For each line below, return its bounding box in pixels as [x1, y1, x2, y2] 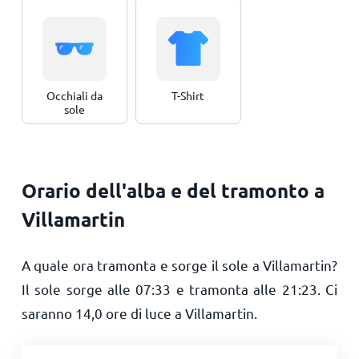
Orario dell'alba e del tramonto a [21, 178, 325, 203]
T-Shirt [171, 88, 205, 103]
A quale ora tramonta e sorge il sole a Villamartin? [21, 256, 338, 273]
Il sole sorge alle [21, 280, 136, 297]
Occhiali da [46, 88, 103, 103]
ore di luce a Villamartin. [102, 305, 257, 321]
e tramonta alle [171, 280, 282, 297]
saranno [21, 305, 75, 321]
